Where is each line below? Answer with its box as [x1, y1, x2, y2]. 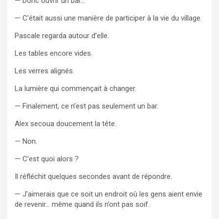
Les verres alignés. [15, 66, 74, 75]
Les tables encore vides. [15, 48, 92, 58]
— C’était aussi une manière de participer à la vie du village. [15, 13, 202, 22]
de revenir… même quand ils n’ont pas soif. [15, 199, 150, 209]
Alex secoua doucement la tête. [15, 119, 116, 128]
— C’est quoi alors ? [15, 154, 79, 163]
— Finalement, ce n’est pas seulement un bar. [15, 101, 158, 110]
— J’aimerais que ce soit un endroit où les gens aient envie [15, 189, 202, 198]
